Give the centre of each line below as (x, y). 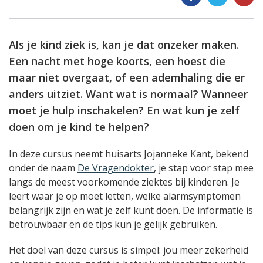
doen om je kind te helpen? (79, 127)
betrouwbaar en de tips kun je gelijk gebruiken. (113, 224)
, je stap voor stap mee (204, 168)
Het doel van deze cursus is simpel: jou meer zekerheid (129, 250)
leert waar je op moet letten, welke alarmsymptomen (125, 196)
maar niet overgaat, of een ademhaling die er (127, 77)
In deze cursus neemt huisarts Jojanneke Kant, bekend (129, 154)
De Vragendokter (116, 168)
